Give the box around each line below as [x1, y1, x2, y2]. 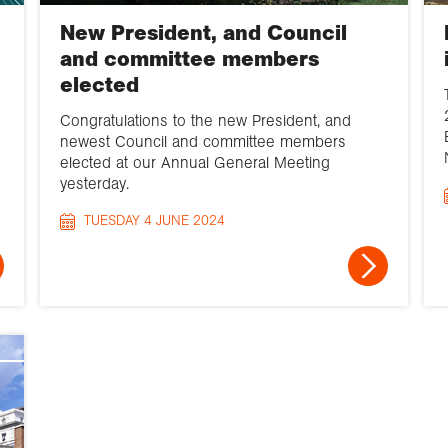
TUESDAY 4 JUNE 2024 [83, 212, 225, 230]
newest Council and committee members [59, 132, 346, 152]
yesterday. [59, 174, 129, 194]
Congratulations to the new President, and [59, 111, 351, 131]
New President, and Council [59, 20, 347, 47]
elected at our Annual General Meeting [59, 153, 330, 173]
